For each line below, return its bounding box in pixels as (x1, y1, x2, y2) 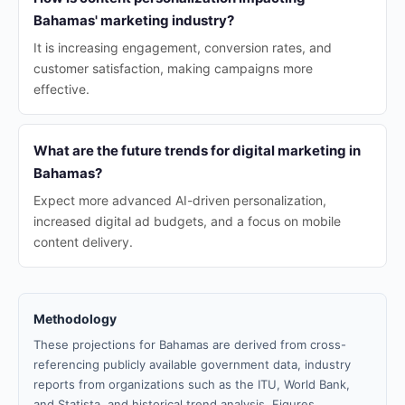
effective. (33, 81, 89, 97)
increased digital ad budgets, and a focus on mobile (33, 213, 341, 229)
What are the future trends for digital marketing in (33, 142, 361, 159)
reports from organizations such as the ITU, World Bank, (33, 377, 350, 391)
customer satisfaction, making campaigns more (33, 61, 313, 76)
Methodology (33, 311, 117, 326)
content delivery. (33, 234, 133, 250)
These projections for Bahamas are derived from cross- (33, 337, 346, 352)
